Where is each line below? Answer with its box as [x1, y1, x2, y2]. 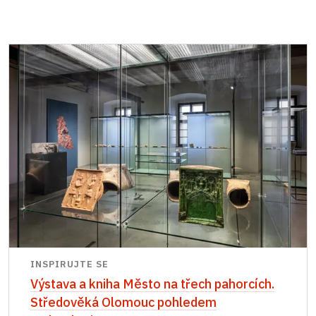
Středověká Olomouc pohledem [30, 293, 217, 311]
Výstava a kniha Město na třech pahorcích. [30, 275, 274, 293]
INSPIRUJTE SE [30, 258, 109, 271]
